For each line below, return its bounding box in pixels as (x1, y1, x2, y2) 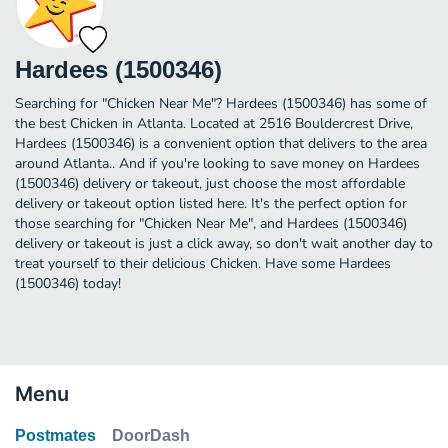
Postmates (15, 426, 96, 444)
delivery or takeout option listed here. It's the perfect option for (15, 193, 407, 213)
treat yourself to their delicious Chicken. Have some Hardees (15, 253, 391, 273)
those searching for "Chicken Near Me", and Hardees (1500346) (15, 213, 407, 233)
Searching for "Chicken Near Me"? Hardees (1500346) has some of (15, 93, 427, 113)
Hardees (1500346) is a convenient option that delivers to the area (15, 133, 427, 153)
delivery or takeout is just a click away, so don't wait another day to (15, 233, 433, 253)
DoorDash (112, 426, 190, 444)
